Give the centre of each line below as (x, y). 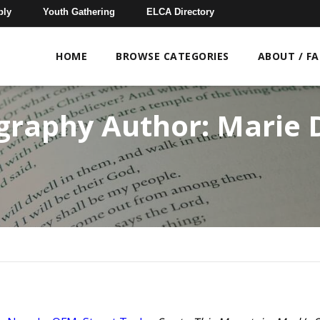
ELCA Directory (181, 11)
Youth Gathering (79, 11)
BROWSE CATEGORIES (172, 56)
